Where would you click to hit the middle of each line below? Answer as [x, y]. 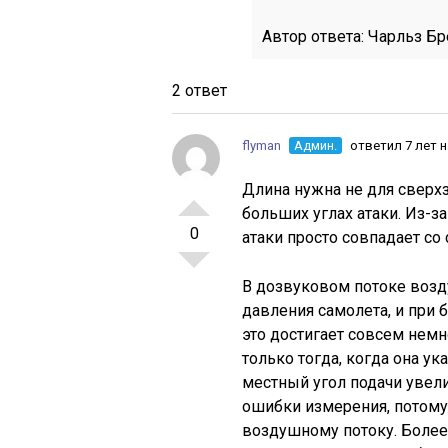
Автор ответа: [315, 36]
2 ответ [199, 90]
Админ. [315, 145]
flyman [261, 145]
